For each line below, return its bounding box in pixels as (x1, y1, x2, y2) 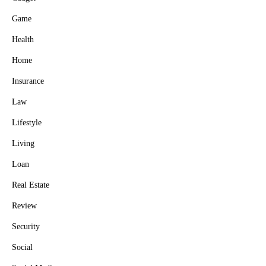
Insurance (12, 77, 44, 85)
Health (12, 35, 34, 44)
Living (12, 139, 34, 148)
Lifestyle (12, 118, 42, 127)
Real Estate (12, 180, 49, 189)
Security (12, 222, 40, 231)
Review (12, 201, 37, 210)
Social (12, 243, 33, 252)
